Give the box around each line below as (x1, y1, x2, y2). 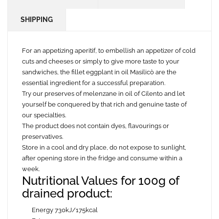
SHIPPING (21, 16, 53, 24)
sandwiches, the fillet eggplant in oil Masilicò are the (22, 68, 176, 76)
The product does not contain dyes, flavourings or (22, 122, 169, 130)
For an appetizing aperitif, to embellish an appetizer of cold (22, 47, 196, 55)
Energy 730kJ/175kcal (32, 206, 98, 214)
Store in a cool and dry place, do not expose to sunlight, (22, 144, 186, 152)
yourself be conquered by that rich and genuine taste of (22, 101, 187, 109)
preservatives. (22, 133, 63, 141)
